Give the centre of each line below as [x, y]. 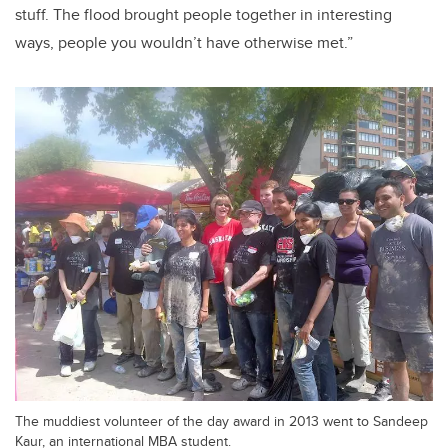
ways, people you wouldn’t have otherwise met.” [184, 43]
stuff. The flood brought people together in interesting [203, 15]
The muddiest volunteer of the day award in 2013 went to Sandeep [221, 420]
